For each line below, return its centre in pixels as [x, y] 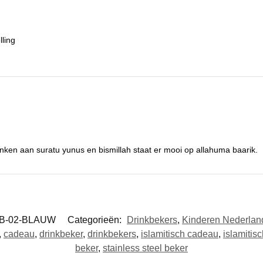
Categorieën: [96, 220]
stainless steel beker [145, 248]
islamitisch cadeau [180, 234]
